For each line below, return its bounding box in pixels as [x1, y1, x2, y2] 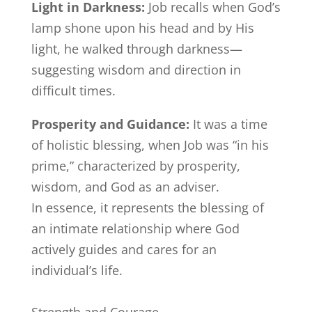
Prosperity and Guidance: [31, 116, 189, 132]
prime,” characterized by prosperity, [31, 157, 240, 174]
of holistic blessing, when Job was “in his [31, 136, 269, 153]
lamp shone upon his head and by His [31, 19, 254, 36]
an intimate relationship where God [31, 220, 240, 237]
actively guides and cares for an [31, 241, 217, 258]
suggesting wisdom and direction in [31, 61, 241, 78]
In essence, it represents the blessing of [31, 199, 264, 216]
